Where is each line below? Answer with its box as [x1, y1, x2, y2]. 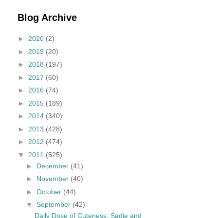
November [36, 175, 71, 183]
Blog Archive [18, 12, 77, 23]
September [36, 200, 73, 209]
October [36, 187, 63, 196]
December [36, 162, 71, 170]
